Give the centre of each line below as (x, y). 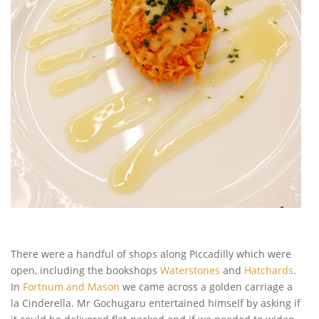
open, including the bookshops (85, 271)
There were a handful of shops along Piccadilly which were (151, 254)
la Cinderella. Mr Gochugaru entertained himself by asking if (156, 303)
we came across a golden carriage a (206, 287)
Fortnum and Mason (71, 287)
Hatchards (269, 271)
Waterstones (190, 271)
